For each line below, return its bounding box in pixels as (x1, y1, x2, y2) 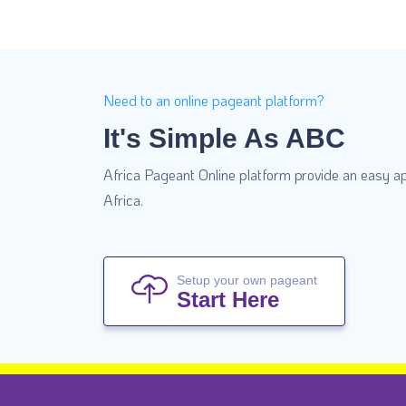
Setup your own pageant (177, 272, 317, 287)
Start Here (177, 286, 279, 312)
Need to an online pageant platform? (103, 90, 324, 110)
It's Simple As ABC (103, 122, 345, 153)
